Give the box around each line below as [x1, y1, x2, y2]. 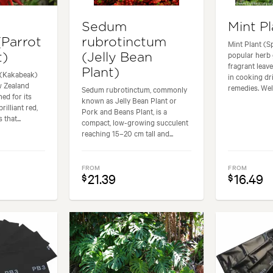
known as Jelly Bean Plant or [81, 94, 177, 106]
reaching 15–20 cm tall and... [81, 127, 173, 139]
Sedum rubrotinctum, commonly [81, 83, 187, 95]
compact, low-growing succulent [81, 116, 188, 128]
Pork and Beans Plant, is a [81, 105, 167, 117]
